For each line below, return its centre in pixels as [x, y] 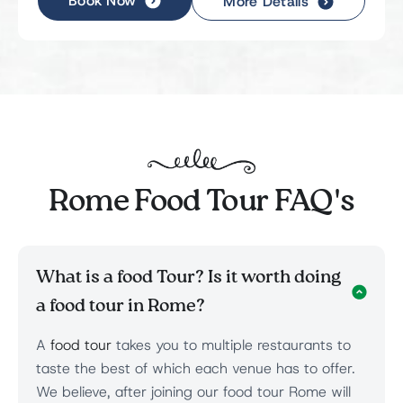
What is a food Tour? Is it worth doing [188, 278]
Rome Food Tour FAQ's [201, 203]
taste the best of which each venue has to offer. [196, 369]
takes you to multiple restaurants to [231, 346]
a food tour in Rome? [121, 307]
